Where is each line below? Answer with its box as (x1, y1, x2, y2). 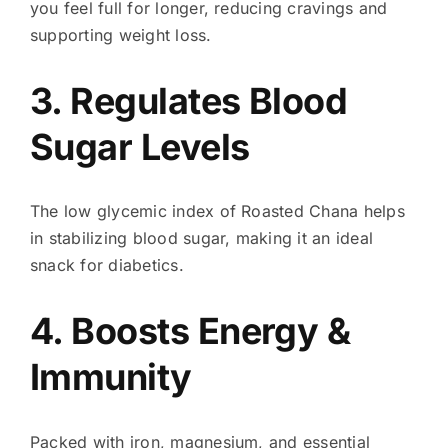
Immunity (29, 355, 192, 400)
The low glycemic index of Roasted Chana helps (29, 201, 405, 222)
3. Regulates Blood (29, 78, 348, 123)
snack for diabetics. (29, 255, 184, 276)
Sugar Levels (29, 124, 250, 169)
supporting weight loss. (29, 24, 212, 45)
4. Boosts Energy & (29, 309, 351, 354)
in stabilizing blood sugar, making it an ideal (29, 228, 374, 249)
